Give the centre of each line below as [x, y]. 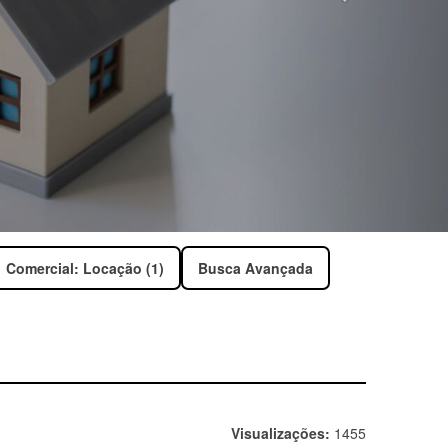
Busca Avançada [255, 267]
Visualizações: [280, 432]
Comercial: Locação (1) [84, 267]
